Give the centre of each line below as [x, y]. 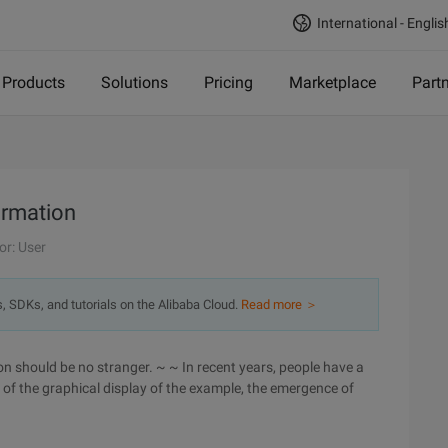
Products [33, 82]
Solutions [134, 82]
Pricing [228, 82]
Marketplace [332, 82]
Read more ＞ [279, 304]
